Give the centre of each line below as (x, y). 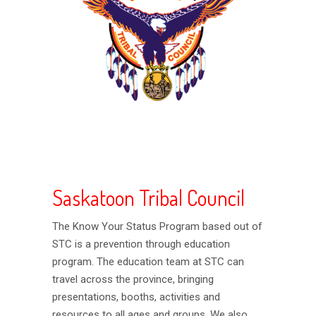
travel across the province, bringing (133, 279)
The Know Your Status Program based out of (157, 226)
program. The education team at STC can (148, 261)
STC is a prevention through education (141, 244)
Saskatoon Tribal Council (148, 197)
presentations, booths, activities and (136, 297)
